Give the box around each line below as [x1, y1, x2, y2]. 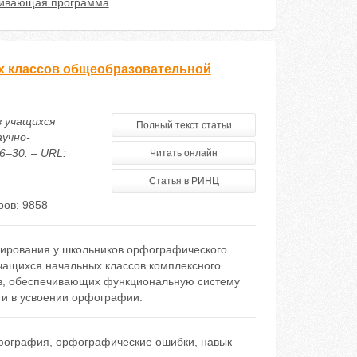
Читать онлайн [150, 147, 218, 159]
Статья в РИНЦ [148, 175, 219, 186]
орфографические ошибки [55, 335, 194, 348]
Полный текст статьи [135, 120, 232, 131]
